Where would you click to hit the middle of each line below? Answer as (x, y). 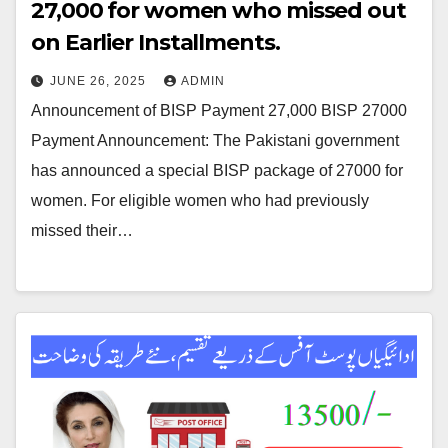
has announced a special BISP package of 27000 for (217, 170)
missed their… (82, 230)
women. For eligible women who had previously (200, 200)
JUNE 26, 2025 (100, 80)
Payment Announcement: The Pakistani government (215, 140)
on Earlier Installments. (155, 42)
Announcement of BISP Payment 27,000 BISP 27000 (219, 110)
